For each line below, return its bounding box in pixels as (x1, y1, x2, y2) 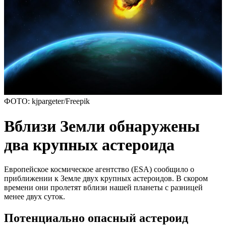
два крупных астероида (4, 135, 175, 154)
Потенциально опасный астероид (4, 211, 188, 225)
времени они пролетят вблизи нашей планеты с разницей (4, 183, 203, 192)
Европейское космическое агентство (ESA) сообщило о (4, 165, 194, 174)
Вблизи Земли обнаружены (4, 117, 200, 135)
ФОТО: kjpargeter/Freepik (4, 97, 90, 106)
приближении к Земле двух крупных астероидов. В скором (4, 174, 208, 183)
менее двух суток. (4, 192, 65, 201)
